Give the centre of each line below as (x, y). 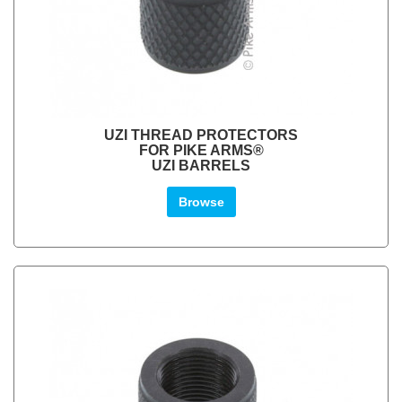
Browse (201, 202)
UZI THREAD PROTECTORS (201, 135)
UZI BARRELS (201, 166)
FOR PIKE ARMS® (201, 150)
